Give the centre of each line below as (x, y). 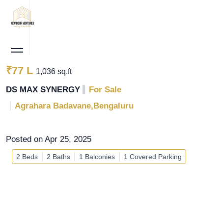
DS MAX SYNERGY (44, 90)
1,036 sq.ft (54, 71)
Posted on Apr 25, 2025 (49, 139)
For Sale (105, 90)
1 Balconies (97, 157)
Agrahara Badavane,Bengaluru (74, 106)
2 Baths (58, 157)
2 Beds (27, 157)
